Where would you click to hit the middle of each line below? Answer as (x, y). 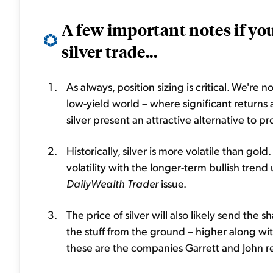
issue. (172, 183)
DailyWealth (96, 183)
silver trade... (109, 51)
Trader (143, 183)
